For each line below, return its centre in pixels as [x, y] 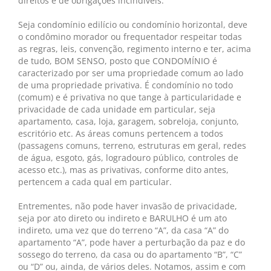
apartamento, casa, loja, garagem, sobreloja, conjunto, [129, 121]
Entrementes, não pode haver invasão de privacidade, [128, 206]
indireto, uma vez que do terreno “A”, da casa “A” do [123, 230]
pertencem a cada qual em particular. [95, 182]
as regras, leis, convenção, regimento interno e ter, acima [135, 49]
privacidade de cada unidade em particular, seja [117, 109]
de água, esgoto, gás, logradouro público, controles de [128, 158]
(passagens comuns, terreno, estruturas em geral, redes [132, 145]
